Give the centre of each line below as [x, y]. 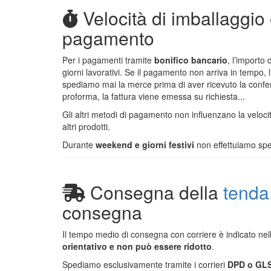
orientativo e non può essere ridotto [137, 247]
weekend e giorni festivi [145, 145]
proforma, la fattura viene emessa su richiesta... [154, 96]
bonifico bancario [191, 60]
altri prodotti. [86, 127]
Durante [79, 145]
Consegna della [157, 192]
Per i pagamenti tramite [108, 60]
